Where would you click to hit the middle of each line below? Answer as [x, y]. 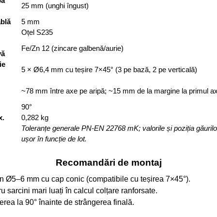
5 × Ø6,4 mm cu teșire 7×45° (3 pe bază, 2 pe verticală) [109, 70]
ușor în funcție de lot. [54, 139]
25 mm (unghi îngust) [55, 6]
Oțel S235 [37, 32]
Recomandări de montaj [108, 163]
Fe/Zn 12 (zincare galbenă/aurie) [72, 48]
